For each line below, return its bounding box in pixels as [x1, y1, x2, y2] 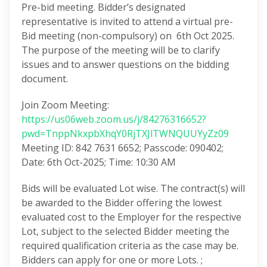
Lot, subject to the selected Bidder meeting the [21, 225, 229, 238]
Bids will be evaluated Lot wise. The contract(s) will [21, 182, 245, 195]
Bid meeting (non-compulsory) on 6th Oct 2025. [21, 29, 234, 42]
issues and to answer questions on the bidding [21, 58, 229, 71]
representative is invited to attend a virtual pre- [21, 15, 233, 28]
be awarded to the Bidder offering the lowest [21, 196, 222, 209]
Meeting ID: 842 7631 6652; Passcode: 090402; [21, 141, 223, 154]
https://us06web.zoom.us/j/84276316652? [21, 113, 206, 126]
